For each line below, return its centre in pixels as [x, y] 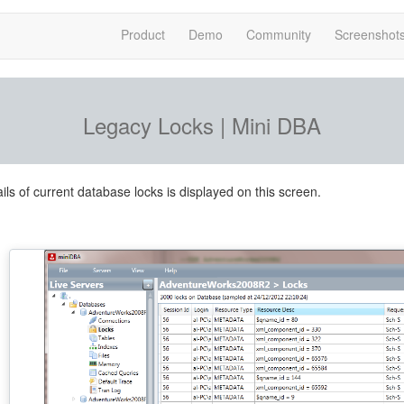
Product [143, 34]
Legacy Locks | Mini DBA [202, 125]
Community [279, 34]
